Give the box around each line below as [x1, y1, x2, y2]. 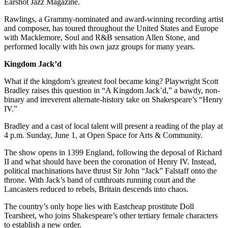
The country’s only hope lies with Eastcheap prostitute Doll [4, 202, 194, 211]
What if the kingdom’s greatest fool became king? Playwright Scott [4, 76, 218, 85]
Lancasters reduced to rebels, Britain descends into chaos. [4, 184, 188, 193]
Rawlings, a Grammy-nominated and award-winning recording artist [4, 14, 223, 23]
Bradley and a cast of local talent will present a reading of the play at [4, 121, 223, 130]
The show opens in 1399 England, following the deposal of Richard [4, 148, 222, 157]
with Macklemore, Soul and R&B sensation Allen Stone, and [4, 33, 199, 42]
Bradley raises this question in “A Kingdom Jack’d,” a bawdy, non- [4, 85, 220, 95]
